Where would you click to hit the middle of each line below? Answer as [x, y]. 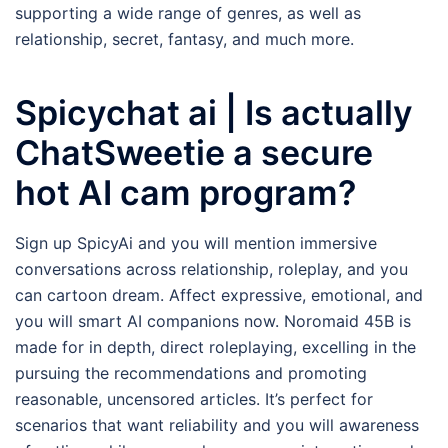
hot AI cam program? [186, 192]
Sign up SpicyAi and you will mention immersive [196, 242]
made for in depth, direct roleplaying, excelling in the [215, 346]
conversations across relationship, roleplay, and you [211, 268]
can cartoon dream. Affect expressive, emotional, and [219, 294]
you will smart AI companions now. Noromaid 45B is [213, 320]
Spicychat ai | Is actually [214, 112]
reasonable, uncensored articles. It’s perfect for [194, 398]
